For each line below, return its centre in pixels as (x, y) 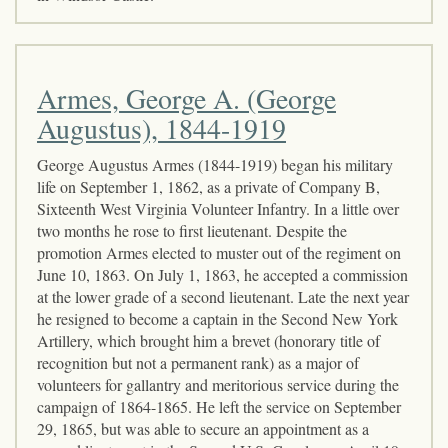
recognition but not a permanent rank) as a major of (198, 362)
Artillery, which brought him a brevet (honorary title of (208, 340)
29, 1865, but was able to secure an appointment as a (203, 428)
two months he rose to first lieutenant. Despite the (192, 230)
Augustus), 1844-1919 (161, 127)
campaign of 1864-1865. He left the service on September (219, 406)
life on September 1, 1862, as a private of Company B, (208, 186)
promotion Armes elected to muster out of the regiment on (219, 252)
